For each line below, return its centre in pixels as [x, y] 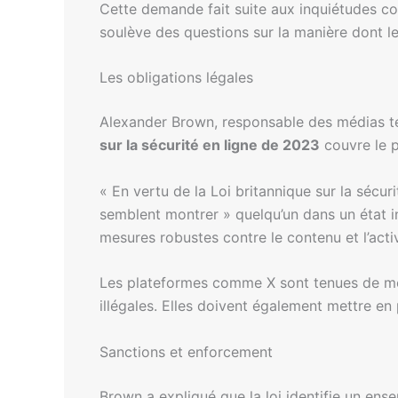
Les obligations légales [176, 78]
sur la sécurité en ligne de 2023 [210, 145]
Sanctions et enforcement [186, 351]
